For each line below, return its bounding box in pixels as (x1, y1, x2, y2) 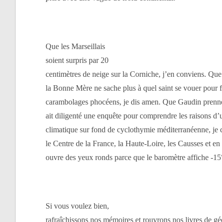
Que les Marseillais (46, 42, 105, 51)
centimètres (46, 70, 81, 78)
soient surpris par (46, 56, 101, 64)
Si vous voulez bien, (46, 202, 109, 210)
